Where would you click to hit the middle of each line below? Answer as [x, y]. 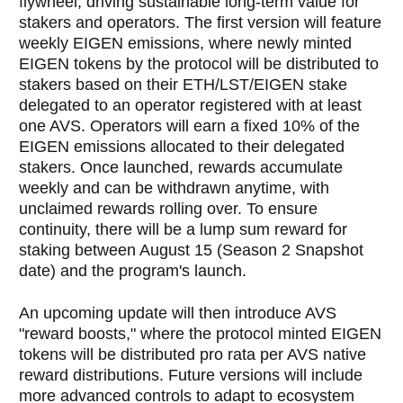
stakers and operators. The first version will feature [201, 22]
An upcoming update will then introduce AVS [178, 313]
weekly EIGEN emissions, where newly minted [186, 43]
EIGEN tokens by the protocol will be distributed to [199, 63]
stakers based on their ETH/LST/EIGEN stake [184, 84]
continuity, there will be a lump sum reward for [184, 229]
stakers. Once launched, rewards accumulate [181, 167]
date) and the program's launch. [135, 270]
